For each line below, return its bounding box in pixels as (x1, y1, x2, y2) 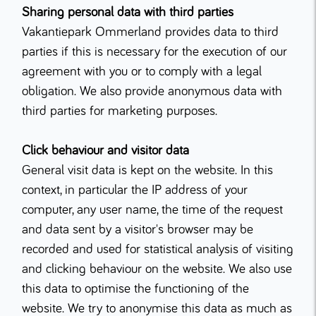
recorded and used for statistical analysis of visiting (22, 243, 293, 256)
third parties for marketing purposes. (22, 104, 217, 118)
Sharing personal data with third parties (22, 6, 233, 19)
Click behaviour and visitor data (22, 144, 189, 157)
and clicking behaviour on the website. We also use (22, 262, 292, 276)
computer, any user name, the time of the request (22, 203, 283, 217)
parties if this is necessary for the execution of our (22, 45, 287, 59)
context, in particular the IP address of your (22, 183, 248, 197)
